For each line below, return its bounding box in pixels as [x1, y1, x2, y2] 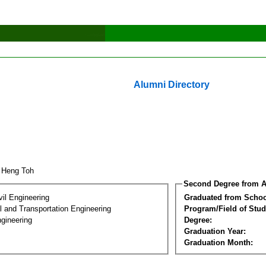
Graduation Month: [184, 237, 253, 247]
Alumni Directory [134, 80, 210, 90]
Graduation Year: [184, 226, 246, 236]
